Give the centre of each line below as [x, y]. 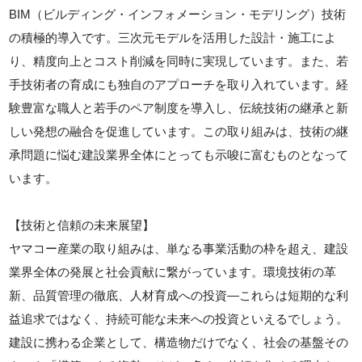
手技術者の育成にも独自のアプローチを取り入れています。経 [179, 84]
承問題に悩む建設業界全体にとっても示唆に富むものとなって [179, 155]
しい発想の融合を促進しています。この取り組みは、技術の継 [179, 131]
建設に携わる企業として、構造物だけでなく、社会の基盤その [179, 342]
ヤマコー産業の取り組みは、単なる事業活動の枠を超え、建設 [179, 248]
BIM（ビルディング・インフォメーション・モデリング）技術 [178, 14]
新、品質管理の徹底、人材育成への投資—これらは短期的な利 [179, 295]
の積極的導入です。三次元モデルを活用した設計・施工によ [173, 38]
